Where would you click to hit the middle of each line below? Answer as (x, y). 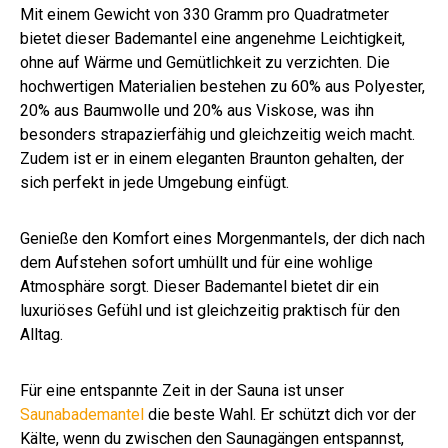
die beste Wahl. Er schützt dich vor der (280, 415)
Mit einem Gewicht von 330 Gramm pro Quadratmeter (204, 15)
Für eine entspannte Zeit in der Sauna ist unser (182, 391)
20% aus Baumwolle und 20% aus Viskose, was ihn (197, 111)
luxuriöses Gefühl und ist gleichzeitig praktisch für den (210, 311)
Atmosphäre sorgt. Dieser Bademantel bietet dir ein (199, 287)
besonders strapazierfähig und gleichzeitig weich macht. (217, 135)
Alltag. (41, 335)
